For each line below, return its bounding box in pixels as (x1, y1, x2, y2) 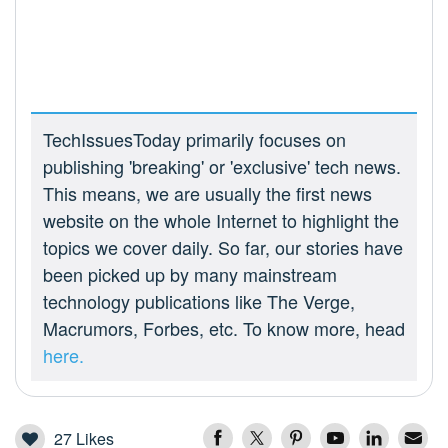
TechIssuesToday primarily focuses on (43, 126, 346, 153)
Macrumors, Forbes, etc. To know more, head (43, 315, 405, 342)
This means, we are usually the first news (43, 180, 372, 207)
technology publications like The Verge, (43, 288, 355, 315)
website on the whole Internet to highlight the (43, 207, 399, 234)
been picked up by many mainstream (43, 261, 337, 288)
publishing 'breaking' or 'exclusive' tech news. (43, 153, 401, 180)
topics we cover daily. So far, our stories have (43, 234, 403, 261)
